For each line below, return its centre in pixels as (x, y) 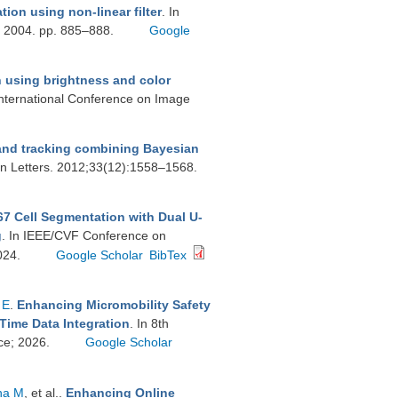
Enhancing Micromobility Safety (114, 305)
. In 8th (149, 323)
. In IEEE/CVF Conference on (84, 235)
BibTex (168, 255)
